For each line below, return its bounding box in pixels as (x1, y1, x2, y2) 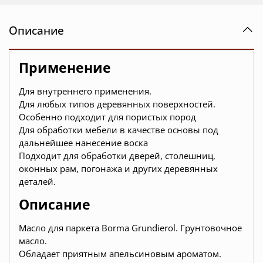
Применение (19, 59, 111, 77)
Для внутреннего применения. (19, 85, 151, 97)
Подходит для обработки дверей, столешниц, (19, 150, 215, 162)
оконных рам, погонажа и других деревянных (19, 163, 218, 175)
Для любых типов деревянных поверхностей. (19, 98, 215, 110)
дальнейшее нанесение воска (19, 137, 148, 149)
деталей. (19, 176, 56, 188)
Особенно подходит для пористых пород (19, 111, 196, 123)
